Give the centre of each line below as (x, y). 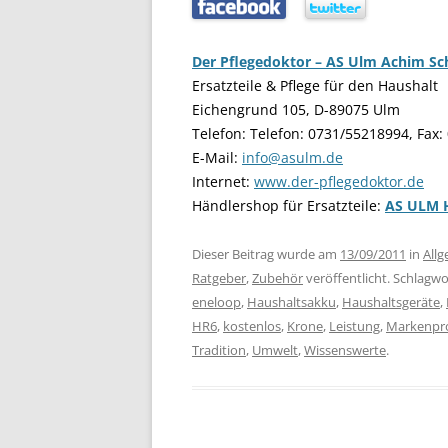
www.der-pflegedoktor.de (339, 182)
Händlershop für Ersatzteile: (288, 206)
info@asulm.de (292, 158)
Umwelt (275, 350)
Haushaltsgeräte (391, 302)
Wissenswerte (345, 350)
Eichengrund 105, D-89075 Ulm (296, 110)
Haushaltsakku (291, 302)
